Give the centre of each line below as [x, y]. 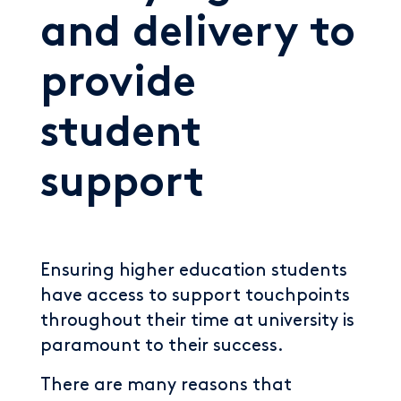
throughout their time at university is [197, 320]
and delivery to [198, 36]
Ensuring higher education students [194, 270]
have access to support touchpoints [195, 295]
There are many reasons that [166, 385]
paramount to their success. [162, 346]
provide [118, 86]
